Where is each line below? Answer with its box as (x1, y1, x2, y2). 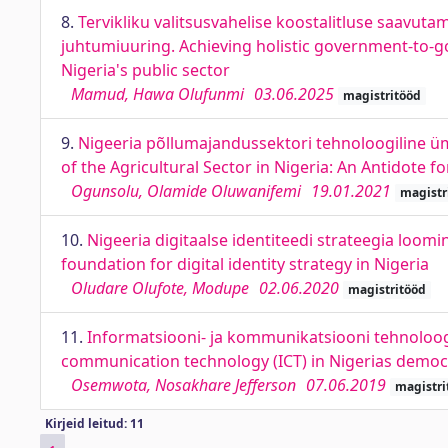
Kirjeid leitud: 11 (44, 415, 144, 432)
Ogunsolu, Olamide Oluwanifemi (71, 180, 301, 202)
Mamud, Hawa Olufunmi (71, 83, 244, 105)
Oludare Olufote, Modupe (71, 277, 249, 299)
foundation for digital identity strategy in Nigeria (61, 253, 429, 275)
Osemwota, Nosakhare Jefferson (71, 374, 296, 396)
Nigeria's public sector (61, 59, 230, 81)
